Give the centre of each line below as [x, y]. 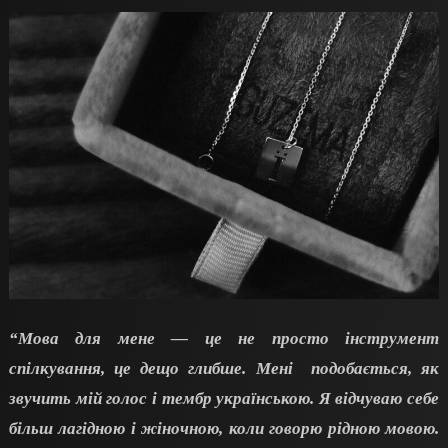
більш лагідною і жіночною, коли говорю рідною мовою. [224, 429]
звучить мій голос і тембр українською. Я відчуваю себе [224, 399]
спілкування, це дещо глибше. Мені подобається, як [224, 369]
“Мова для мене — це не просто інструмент [224, 339]
